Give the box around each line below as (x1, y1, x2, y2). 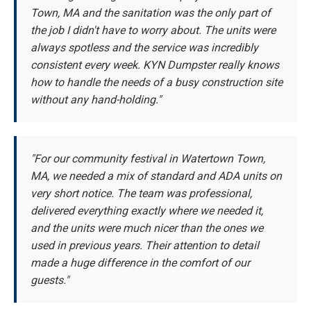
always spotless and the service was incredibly (31, 41, 258, 55)
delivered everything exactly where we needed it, (31, 204, 263, 218)
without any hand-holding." (31, 93, 161, 107)
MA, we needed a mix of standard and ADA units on (31, 169, 282, 183)
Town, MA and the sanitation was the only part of (31, 6, 271, 20)
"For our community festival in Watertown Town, (31, 152, 265, 166)
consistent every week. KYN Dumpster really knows (31, 58, 279, 72)
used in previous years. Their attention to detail (31, 239, 259, 253)
